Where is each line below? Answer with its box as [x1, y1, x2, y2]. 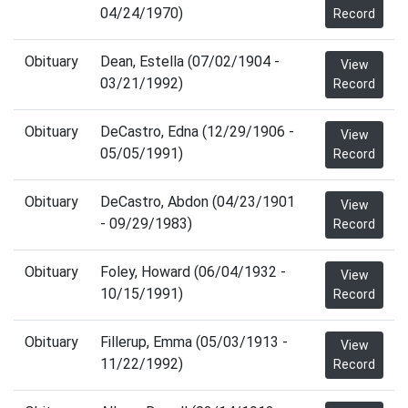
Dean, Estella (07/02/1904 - [100, 53, 280, 70]
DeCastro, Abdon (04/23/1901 [100, 193, 295, 210]
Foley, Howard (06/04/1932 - [100, 263, 286, 280]
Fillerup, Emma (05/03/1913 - [100, 333, 288, 351]
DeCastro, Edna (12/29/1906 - [100, 123, 294, 140]
